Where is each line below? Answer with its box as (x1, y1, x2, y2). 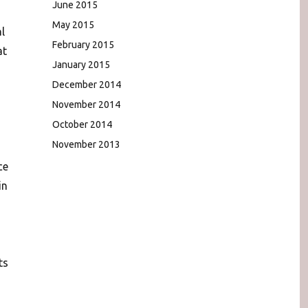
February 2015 (52, 38, 114, 50)
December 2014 (52, 78, 121, 90)
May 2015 (52, 19, 94, 30)
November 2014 (52, 98, 120, 110)
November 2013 (52, 138, 120, 150)
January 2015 (52, 58, 110, 70)
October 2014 (52, 118, 112, 130)
